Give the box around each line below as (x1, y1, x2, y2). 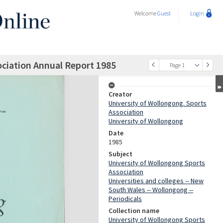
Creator (109, 90, 132, 99)
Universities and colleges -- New (109, 176, 204, 185)
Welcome (134, 9, 157, 17)
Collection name (109, 206, 159, 215)
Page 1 (169, 61, 185, 69)
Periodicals (109, 194, 142, 203)
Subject (109, 149, 132, 158)
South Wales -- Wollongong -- (109, 185, 193, 194)
